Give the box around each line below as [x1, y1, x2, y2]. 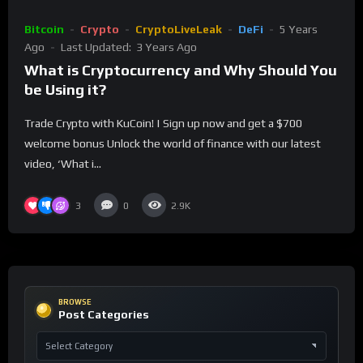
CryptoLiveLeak [135, 22, 222, 36]
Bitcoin [24, 22, 64, 36]
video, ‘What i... [24, 157, 101, 170]
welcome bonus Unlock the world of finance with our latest [24, 137, 321, 150]
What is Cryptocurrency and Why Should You [24, 62, 337, 79]
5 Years [280, 22, 318, 36]
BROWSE [58, 298, 92, 307]
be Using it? [24, 81, 106, 98]
